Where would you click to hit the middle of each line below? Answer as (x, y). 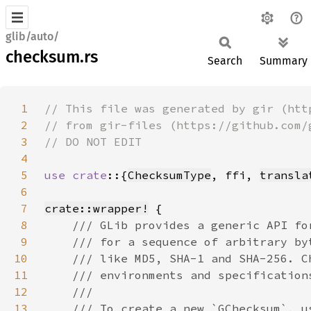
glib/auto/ (32, 36)
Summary (284, 61)
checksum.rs (52, 57)
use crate (76, 175)
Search (225, 61)
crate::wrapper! (96, 208)
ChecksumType (169, 175)
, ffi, (235, 175)
